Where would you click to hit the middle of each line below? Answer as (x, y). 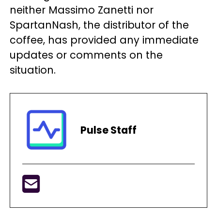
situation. (33, 70)
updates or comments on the (86, 55)
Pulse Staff (108, 130)
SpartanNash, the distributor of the (99, 25)
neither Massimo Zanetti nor (82, 10)
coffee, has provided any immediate (104, 40)
